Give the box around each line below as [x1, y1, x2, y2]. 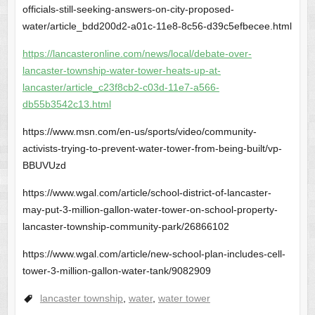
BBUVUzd [22, 159, 66, 171]
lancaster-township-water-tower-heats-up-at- [22, 64, 221, 76]
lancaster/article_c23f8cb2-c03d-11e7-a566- [22, 81, 219, 93]
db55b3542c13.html [22, 98, 111, 110]
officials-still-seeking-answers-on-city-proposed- [22, 3, 234, 15]
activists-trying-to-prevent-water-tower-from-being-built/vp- [22, 142, 282, 154]
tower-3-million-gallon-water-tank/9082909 [22, 264, 211, 276]
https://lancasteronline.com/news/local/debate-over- [22, 47, 252, 59]
